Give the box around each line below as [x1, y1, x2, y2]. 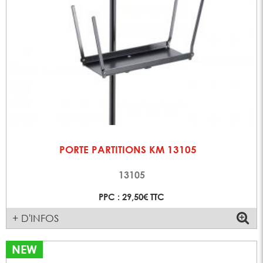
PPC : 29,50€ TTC [99, 191, 164, 203]
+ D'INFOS [12, 212, 59, 225]
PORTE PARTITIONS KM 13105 [59, 143, 197, 155]
